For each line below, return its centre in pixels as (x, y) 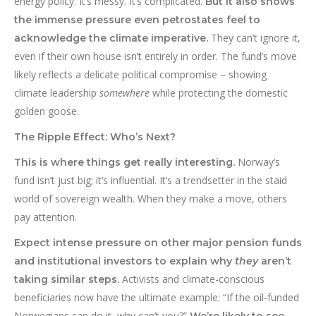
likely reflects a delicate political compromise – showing (140, 75)
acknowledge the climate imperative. (111, 38)
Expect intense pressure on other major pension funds (158, 243)
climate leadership (57, 93)
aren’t (275, 261)
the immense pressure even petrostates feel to (137, 20)
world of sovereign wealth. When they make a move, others (151, 199)
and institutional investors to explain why (124, 261)
